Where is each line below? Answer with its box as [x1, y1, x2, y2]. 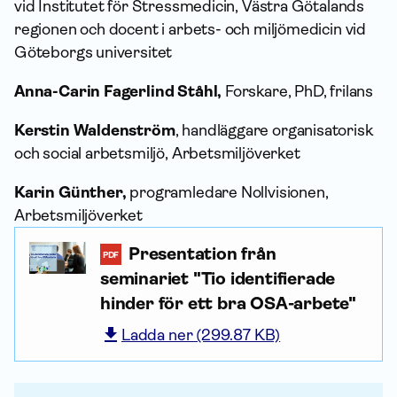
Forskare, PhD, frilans [222, 82, 374, 100]
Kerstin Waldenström [14, 121, 175, 139]
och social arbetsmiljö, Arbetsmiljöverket [14, 144, 300, 162]
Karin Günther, [14, 183, 127, 201]
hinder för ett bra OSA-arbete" [100, 293, 356, 314]
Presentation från [128, 244, 276, 264]
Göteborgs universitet [14, 43, 173, 61]
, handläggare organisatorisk [175, 121, 373, 139]
